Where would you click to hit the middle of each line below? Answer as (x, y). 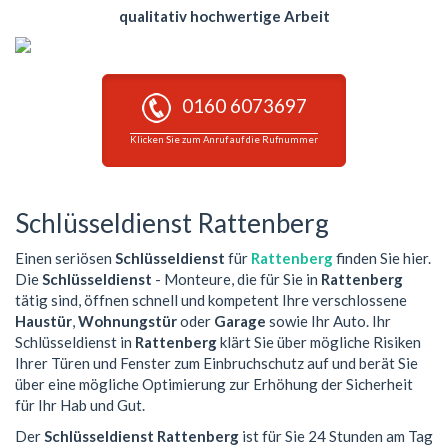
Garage (240, 320)
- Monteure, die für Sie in (236, 278)
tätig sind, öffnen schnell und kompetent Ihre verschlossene (211, 299)
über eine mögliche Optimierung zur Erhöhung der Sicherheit (214, 383)
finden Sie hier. (382, 257)
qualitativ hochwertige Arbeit (224, 15)
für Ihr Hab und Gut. (80, 404)
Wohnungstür (127, 320)
